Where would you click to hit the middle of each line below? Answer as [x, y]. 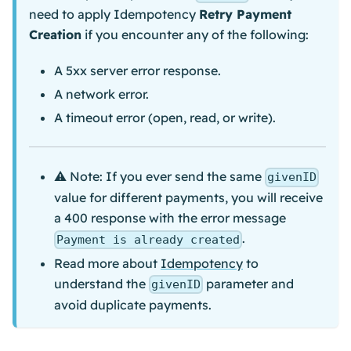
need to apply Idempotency [114, 14]
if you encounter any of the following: [195, 35]
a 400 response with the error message [170, 218]
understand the [101, 283]
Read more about [107, 263]
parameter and [249, 283]
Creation [55, 35]
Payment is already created [148, 239]
